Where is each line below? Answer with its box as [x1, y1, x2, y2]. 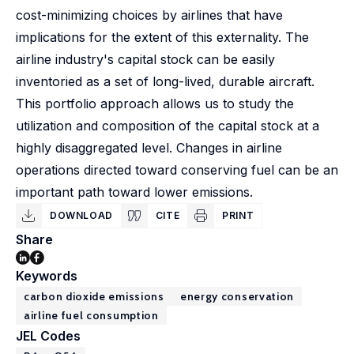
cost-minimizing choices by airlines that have [16, 7, 283, 23]
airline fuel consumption [24, 308, 159, 322]
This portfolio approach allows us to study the [16, 96, 294, 111]
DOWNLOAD [50, 209, 113, 221]
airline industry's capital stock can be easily [16, 51, 275, 67]
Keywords [16, 268, 77, 284]
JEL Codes [16, 328, 81, 344]
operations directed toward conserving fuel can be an [16, 162, 338, 178]
